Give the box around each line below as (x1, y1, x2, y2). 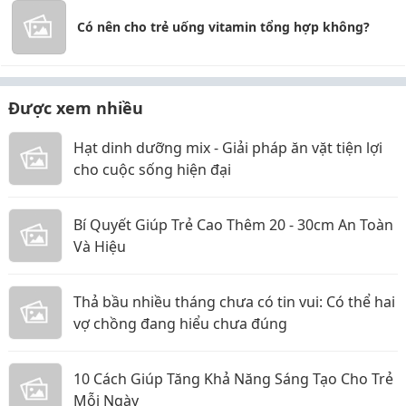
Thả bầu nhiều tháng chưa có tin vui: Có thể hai (73, 291, 395, 312)
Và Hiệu (73, 236, 126, 256)
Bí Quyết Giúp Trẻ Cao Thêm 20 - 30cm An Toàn (73, 214, 393, 235)
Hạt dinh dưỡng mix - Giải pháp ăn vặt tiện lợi (73, 137, 382, 158)
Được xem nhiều (8, 96, 143, 119)
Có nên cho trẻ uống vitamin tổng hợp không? (77, 17, 370, 35)
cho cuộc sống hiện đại (73, 159, 231, 179)
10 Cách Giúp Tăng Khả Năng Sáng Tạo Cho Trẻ (73, 368, 393, 389)
